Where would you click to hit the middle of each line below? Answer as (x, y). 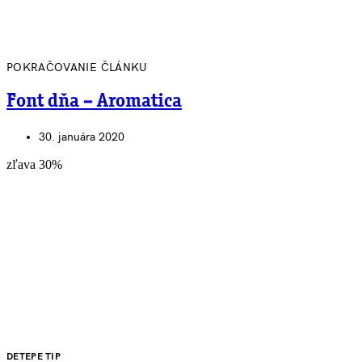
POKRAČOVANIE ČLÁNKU (77, 67)
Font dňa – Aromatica (94, 101)
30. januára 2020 (82, 137)
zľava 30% (34, 164)
